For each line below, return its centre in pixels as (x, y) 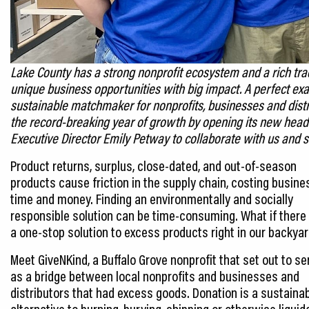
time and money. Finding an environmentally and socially (152, 198)
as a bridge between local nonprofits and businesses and (155, 276)
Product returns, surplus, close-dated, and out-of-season (153, 165)
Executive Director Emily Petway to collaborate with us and (155, 138)
